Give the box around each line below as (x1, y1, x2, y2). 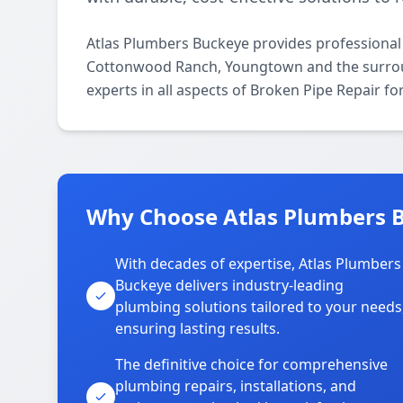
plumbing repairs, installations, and (115, 376, 356, 396)
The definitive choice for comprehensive (115, 354, 388, 374)
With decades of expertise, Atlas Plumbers (115, 254, 401, 273)
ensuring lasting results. (115, 318, 280, 338)
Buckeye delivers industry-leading (115, 275, 344, 295)
